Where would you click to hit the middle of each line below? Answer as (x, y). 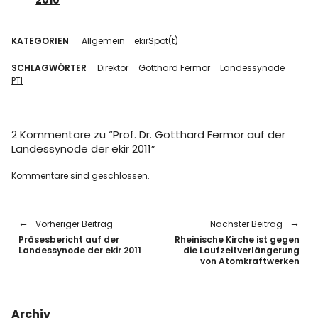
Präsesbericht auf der (69, 240)
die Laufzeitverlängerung (241, 250)
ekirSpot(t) (157, 41)
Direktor (113, 68)
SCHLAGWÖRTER (49, 68)
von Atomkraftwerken (250, 261)
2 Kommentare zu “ (62, 135)
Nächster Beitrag (246, 224)
